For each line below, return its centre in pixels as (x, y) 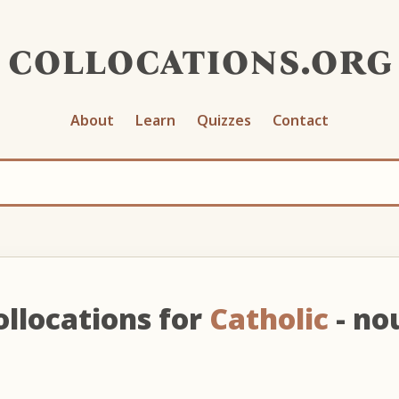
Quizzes (224, 120)
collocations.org (199, 59)
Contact (301, 120)
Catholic (269, 318)
